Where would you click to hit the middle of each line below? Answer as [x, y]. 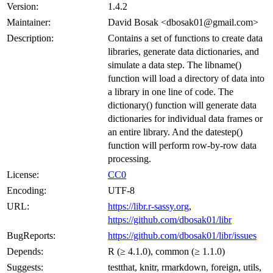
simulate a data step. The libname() [175, 65]
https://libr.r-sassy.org [148, 206]
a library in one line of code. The [171, 91]
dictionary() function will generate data [182, 105]
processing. [129, 158]
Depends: [25, 251]
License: [23, 174]
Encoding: [27, 190]
